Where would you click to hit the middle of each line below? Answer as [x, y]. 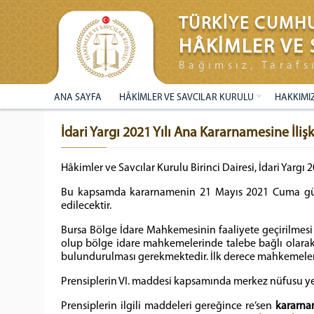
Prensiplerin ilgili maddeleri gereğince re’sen [169, 306]
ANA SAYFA [78, 98]
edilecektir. [86, 206]
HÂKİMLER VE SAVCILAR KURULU [186, 98]
